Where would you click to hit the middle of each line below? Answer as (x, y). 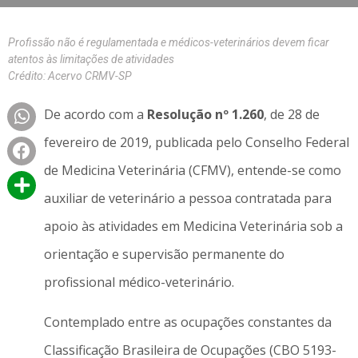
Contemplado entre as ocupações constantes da (187, 322)
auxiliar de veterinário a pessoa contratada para (187, 199)
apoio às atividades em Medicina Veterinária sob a (193, 227)
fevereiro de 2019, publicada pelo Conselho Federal (196, 143)
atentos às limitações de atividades (91, 60)
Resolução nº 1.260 (205, 115)
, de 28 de (291, 115)
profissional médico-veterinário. (139, 282)
